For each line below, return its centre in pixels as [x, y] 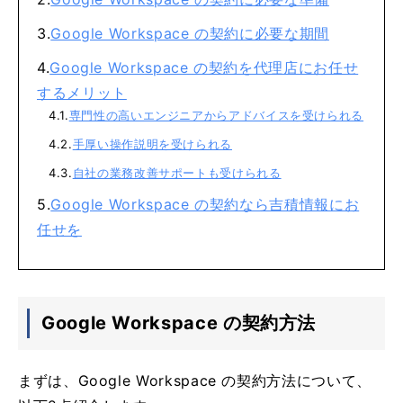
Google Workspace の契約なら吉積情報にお [205, 204]
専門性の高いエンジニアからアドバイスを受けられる [216, 115]
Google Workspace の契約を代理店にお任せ [204, 67]
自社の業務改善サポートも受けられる [177, 172]
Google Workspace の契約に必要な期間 [190, 33]
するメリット [82, 92]
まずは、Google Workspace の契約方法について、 [195, 380]
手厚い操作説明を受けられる [152, 143]
